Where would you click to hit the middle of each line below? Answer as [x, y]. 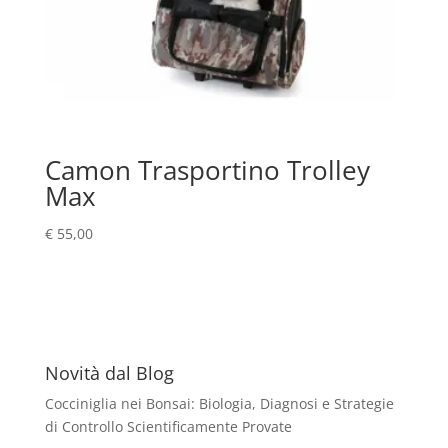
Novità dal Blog [109, 373]
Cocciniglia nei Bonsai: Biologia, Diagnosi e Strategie [219, 404]
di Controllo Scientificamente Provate [168, 427]
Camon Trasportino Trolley [207, 169]
